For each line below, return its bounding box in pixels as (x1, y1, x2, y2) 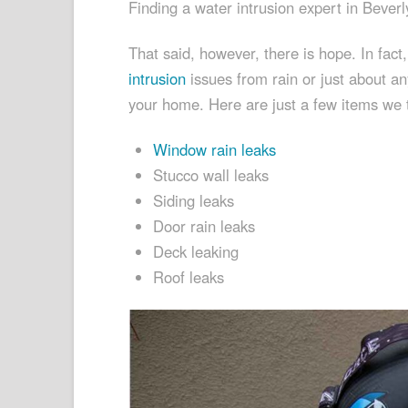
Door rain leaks (153, 214, 256, 237)
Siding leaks (153, 189, 235, 211)
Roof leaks (153, 265, 225, 288)
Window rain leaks (153, 138, 277, 160)
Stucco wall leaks (153, 163, 270, 186)
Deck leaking (153, 240, 240, 262)
